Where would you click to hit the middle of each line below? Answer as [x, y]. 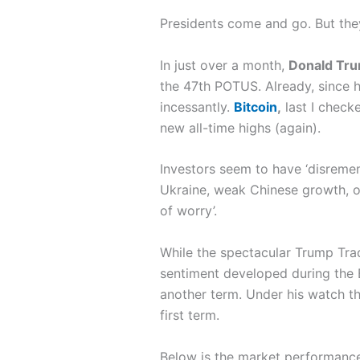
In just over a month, [224, 65]
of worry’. [188, 211]
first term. [189, 315]
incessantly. [196, 106]
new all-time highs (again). [240, 127]
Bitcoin [255, 106]
